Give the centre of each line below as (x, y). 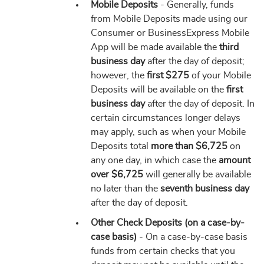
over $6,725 (117, 174)
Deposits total (121, 146)
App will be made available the (155, 47)
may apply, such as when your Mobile (168, 132)
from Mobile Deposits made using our (169, 19)
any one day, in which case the (155, 160)
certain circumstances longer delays (166, 118)
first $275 (168, 75)
